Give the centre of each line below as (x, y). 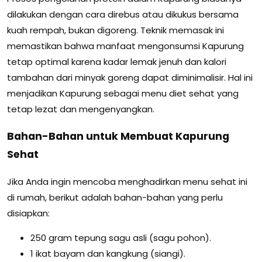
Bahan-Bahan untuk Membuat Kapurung (118, 136)
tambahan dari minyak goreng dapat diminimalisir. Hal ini (130, 78)
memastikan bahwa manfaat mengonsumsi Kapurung (125, 46)
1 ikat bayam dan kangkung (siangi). (108, 254)
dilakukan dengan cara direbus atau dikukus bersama (123, 15)
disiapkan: (28, 213)
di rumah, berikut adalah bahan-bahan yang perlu (115, 198)
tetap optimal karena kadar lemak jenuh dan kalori (117, 62)
